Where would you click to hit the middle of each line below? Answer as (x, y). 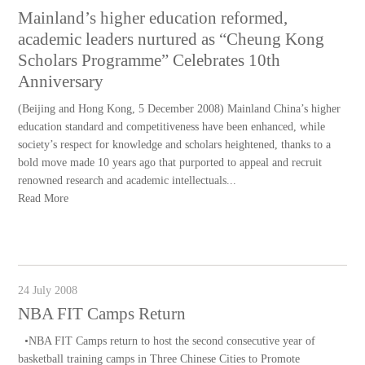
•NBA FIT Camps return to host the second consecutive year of (167, 341)
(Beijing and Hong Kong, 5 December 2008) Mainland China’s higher (180, 109)
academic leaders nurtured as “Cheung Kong (172, 39)
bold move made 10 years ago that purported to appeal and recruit (170, 163)
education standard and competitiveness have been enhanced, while (172, 127)
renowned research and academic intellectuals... (128, 180)
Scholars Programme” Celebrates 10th (150, 60)
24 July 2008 (48, 290)
